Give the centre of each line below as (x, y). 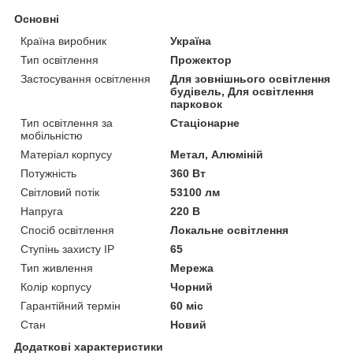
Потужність (48, 173)
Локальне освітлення (230, 230)
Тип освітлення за (67, 123)
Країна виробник (63, 41)
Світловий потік (60, 192)
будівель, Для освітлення (242, 91)
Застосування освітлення (85, 79)
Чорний (192, 287)
